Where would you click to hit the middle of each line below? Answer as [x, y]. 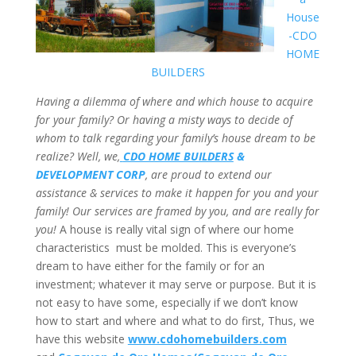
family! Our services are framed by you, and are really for [177, 211]
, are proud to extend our [208, 174]
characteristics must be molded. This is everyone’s [166, 247]
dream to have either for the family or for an [150, 265]
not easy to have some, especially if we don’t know [166, 302]
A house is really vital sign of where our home [175, 229]
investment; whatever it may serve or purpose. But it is [176, 284]
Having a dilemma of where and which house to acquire [174, 101]
